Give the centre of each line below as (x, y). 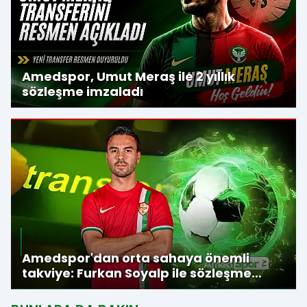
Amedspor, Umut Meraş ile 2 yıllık (128, 76)
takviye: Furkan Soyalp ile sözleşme (137, 273)
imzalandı (54, 288)
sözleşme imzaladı (83, 91)
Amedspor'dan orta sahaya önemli (136, 258)
